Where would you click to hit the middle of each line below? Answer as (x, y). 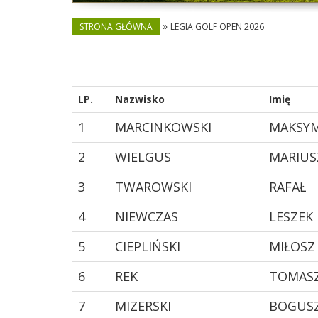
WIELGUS (143, 157)
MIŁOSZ (292, 246)
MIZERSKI (143, 306)
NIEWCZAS (147, 216)
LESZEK (291, 216)
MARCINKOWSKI (163, 127)
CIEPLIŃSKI (148, 246)
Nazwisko (140, 99)
